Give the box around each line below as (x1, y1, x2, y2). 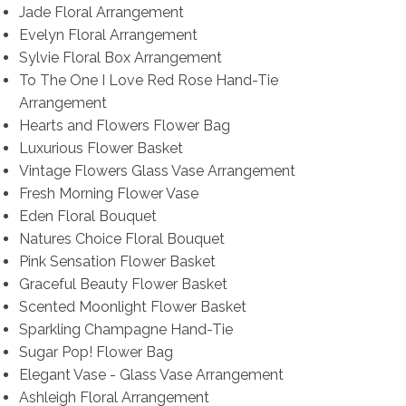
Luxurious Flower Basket (18, 140, 183, 158)
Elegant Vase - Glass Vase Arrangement (18, 366, 284, 384)
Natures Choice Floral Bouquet (18, 230, 225, 248)
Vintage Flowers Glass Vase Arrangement (18, 162, 295, 180)
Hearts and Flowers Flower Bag (18, 117, 230, 135)
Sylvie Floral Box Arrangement (18, 49, 222, 67)
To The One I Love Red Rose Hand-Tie (18, 72, 278, 90)
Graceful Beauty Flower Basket (18, 275, 227, 294)
